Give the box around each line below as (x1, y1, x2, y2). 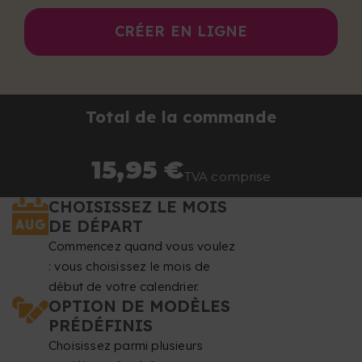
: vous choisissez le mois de (48, 259, 211, 275)
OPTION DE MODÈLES (48, 296, 230, 317)
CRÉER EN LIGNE (114, 22, 248, 41)
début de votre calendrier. (48, 279, 200, 295)
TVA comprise (183, 169, 271, 185)
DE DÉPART (48, 216, 143, 237)
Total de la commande (86, 107, 276, 128)
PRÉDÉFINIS (48, 315, 153, 336)
